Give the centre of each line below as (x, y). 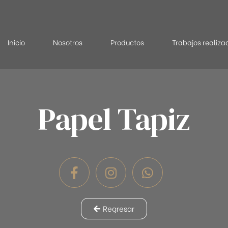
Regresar (119, 208)
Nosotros (67, 42)
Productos (127, 42)
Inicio (16, 42)
